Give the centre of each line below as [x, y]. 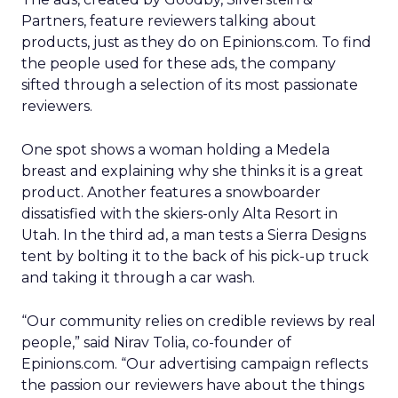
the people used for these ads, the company [179, 64]
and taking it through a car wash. [138, 278]
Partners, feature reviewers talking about [169, 21]
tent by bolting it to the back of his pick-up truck [195, 256]
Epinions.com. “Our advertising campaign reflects [195, 364]
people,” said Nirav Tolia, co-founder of [156, 342]
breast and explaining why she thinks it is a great [192, 171]
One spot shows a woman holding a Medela [175, 150]
